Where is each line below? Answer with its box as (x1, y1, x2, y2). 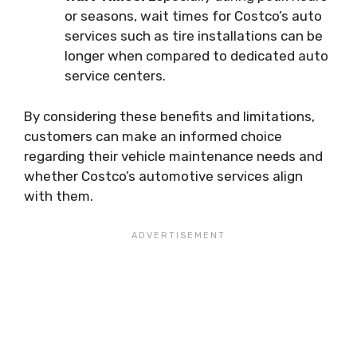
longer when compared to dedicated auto (65, 48, 328, 64)
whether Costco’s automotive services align (24, 167, 303, 184)
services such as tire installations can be (65, 28, 323, 44)
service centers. (65, 68, 166, 84)
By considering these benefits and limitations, (24, 108, 315, 124)
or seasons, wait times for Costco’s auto (65, 8, 322, 24)
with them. (24, 187, 93, 204)
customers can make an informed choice (24, 127, 282, 144)
